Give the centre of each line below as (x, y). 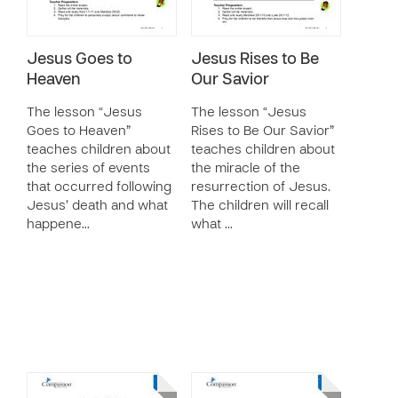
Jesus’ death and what (97, 206)
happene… (58, 225)
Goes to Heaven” (79, 131)
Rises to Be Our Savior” (263, 131)
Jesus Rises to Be (255, 60)
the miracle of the (246, 169)
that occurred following (99, 187)
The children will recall (260, 206)
